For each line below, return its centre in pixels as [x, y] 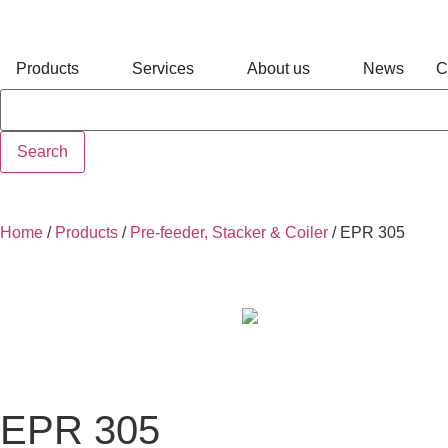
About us [278, 68]
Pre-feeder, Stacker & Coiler [229, 232]
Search [42, 151]
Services [163, 68]
